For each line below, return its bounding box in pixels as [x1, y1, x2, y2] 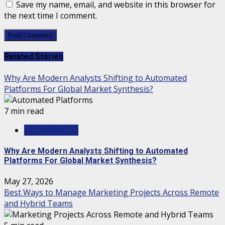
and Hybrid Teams [4, 198, 73, 209]
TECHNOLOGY [24, 124, 78, 136]
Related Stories [4, 52, 63, 62]
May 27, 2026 [4, 176, 53, 187]
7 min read [4, 105, 44, 117]
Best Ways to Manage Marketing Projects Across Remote [4, 187, 219, 198]
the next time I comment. [4, 10, 97, 22]
